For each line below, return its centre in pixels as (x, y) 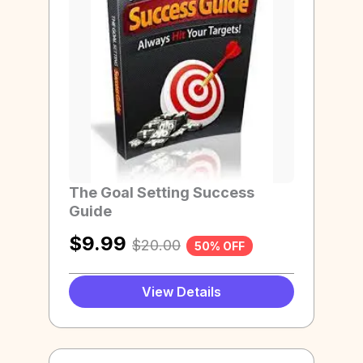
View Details (181, 292)
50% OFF (220, 246)
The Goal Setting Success (162, 192)
